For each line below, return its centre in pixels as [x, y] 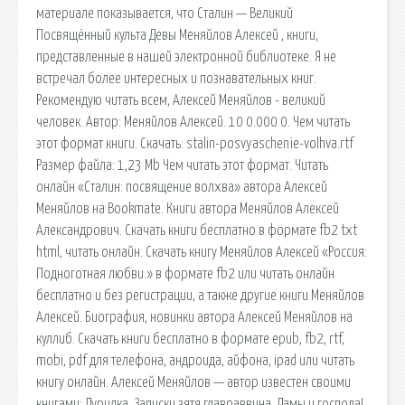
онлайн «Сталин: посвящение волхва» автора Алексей [182, 187]
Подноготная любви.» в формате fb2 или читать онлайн [185, 273]
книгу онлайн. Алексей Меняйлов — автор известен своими [193, 382]
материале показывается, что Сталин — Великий [165, 13]
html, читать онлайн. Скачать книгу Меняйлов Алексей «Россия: [202, 252]
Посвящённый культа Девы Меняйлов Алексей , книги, [177, 35]
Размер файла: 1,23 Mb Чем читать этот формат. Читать [182, 165]
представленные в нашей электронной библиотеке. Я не [186, 57]
